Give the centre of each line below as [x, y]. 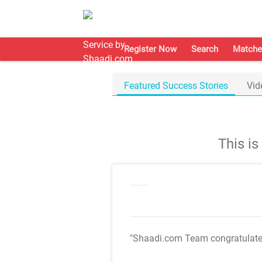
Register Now [150, 49]
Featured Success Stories [176, 86]
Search [205, 49]
